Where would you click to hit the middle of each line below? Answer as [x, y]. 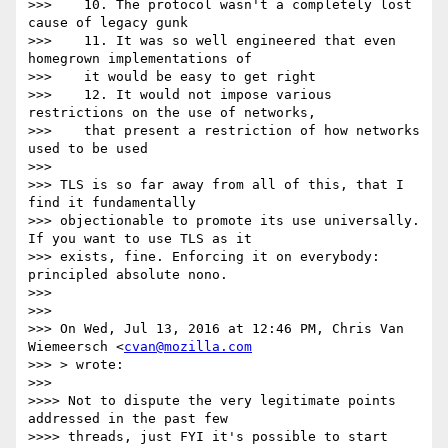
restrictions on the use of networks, [172, 113]
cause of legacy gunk [108, 23]
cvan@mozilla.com [188, 347]
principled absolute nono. [128, 275]
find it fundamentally [112, 203]
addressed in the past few [128, 419]
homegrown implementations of [140, 59]
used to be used [88, 149]
